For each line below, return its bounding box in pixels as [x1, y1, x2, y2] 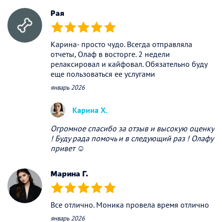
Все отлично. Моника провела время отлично [51, 199, 209, 210]
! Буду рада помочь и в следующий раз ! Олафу [51, 133, 213, 143]
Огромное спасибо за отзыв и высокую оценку [51, 123, 214, 133]
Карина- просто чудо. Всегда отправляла [51, 39, 192, 49]
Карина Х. [72, 105, 108, 115]
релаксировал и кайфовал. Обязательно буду [51, 58, 207, 69]
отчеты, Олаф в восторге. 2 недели [51, 49, 170, 59]
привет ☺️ [51, 143, 85, 153]
